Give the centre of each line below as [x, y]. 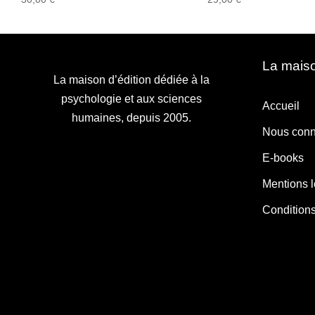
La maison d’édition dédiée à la [131, 80]
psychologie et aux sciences [131, 99]
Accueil [281, 105]
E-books [283, 157]
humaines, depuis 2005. [131, 118]
